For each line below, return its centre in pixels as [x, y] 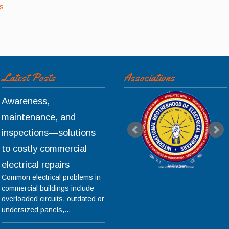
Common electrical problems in [51, 177]
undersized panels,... [36, 210]
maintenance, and [39, 117]
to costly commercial [44, 148]
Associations [150, 78]
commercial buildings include [48, 188]
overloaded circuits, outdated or [53, 199]
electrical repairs [36, 164]
